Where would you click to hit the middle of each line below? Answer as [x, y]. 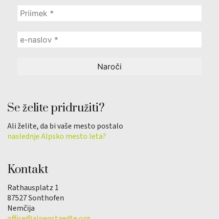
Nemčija [21, 205]
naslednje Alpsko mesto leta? [57, 133]
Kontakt [28, 166]
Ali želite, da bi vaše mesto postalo [65, 122]
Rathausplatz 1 [33, 184]
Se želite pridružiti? [56, 104]
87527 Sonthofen [36, 194]
